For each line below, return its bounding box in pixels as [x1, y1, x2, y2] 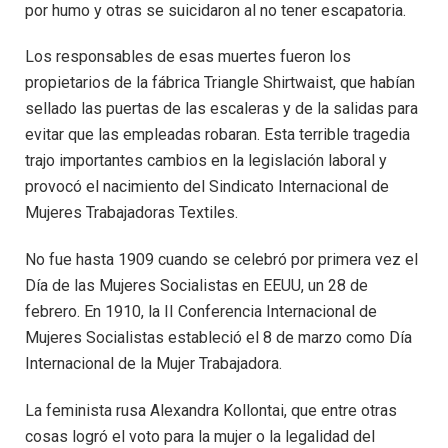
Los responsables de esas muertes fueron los [25, 47, 351, 67]
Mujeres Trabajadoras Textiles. [25, 203, 238, 223]
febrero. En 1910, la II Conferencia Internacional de [25, 302, 377, 322]
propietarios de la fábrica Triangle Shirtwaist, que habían [25, 73, 415, 93]
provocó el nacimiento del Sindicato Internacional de [25, 177, 389, 197]
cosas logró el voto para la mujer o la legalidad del [25, 426, 375, 446]
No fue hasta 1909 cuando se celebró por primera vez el [25, 250, 418, 270]
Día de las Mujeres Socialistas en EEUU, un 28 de [25, 276, 368, 296]
